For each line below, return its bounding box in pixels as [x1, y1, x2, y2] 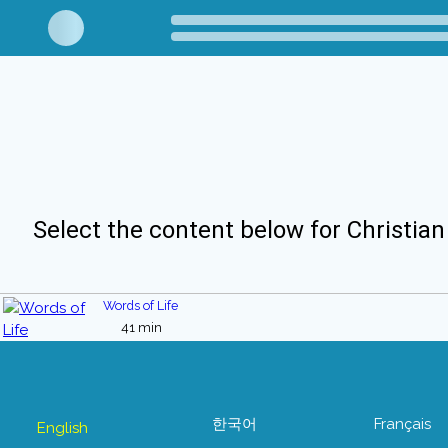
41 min [118, 320, 162, 335]
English [37, 419, 88, 437]
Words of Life [103, 298, 178, 314]
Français [374, 415, 431, 433]
